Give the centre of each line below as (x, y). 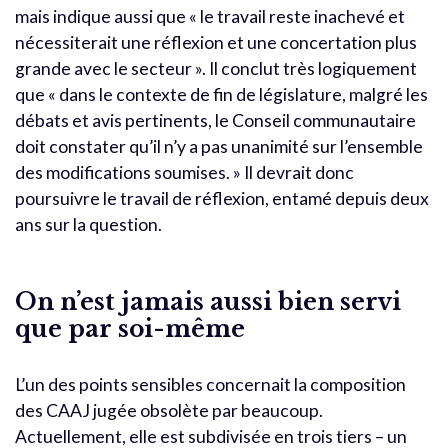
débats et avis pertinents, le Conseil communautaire (215, 121)
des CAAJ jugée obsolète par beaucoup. (169, 411)
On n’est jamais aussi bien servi (208, 302)
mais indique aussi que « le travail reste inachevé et (210, 17)
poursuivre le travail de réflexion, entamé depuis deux (222, 199)
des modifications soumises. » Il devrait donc (184, 173)
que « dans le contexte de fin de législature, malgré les (221, 95)
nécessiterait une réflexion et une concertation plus (216, 43)
